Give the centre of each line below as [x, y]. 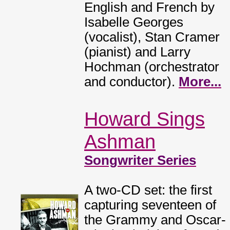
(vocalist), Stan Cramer [152, 37]
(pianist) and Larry [137, 52]
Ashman [120, 141]
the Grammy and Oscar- [155, 220]
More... [200, 82]
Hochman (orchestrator [152, 67]
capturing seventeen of [150, 205]
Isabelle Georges [134, 22]
